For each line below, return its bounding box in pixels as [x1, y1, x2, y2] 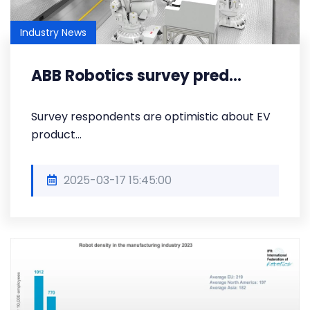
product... [31, 127, 82, 143]
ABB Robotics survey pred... [31, 65, 241, 86]
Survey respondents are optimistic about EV [31, 109, 271, 125]
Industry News [20, 26, 86, 39]
